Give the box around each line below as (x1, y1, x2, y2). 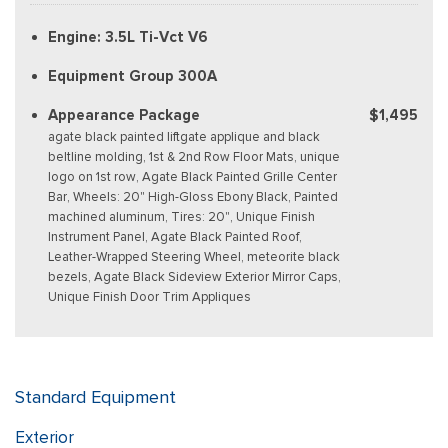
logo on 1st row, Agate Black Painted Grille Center (48, 167, 337, 185)
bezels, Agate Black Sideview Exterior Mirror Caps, (48, 267, 341, 285)
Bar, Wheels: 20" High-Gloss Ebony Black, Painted (48, 187, 338, 205)
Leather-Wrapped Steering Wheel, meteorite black (48, 247, 340, 265)
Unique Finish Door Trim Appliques (48, 287, 251, 305)
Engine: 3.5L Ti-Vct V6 (48, 27, 208, 46)
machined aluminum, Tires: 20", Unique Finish (48, 207, 315, 225)
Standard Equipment (15, 385, 176, 408)
